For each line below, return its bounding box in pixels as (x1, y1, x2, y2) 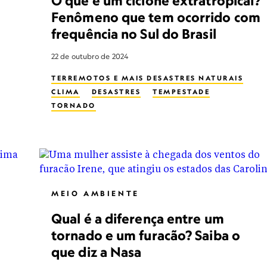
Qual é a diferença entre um (51, 210, 224, 226)
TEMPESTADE (153, 88, 210, 96)
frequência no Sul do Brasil (51, 26, 216, 42)
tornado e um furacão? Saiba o (51, 227, 240, 243)
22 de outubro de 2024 (51, 52, 129, 61)
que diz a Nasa (51, 244, 142, 260)
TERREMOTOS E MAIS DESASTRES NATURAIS (51, 74, 243, 82)
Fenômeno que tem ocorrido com (51, 9, 260, 25)
